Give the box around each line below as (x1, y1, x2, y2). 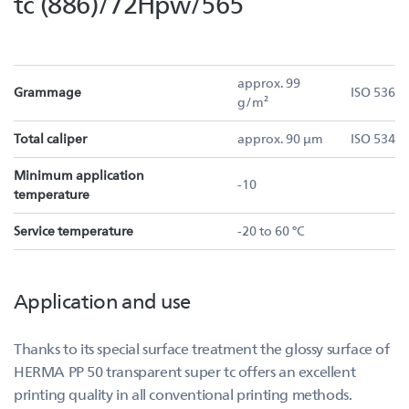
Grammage (14, 83, 81, 100)
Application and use (14, 287, 191, 313)
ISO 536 (351, 83, 395, 100)
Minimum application (14, 166, 144, 184)
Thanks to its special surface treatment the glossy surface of (14, 339, 390, 358)
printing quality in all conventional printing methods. (14, 384, 352, 404)
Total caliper (14, 130, 87, 147)
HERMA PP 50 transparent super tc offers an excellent (14, 362, 356, 381)
